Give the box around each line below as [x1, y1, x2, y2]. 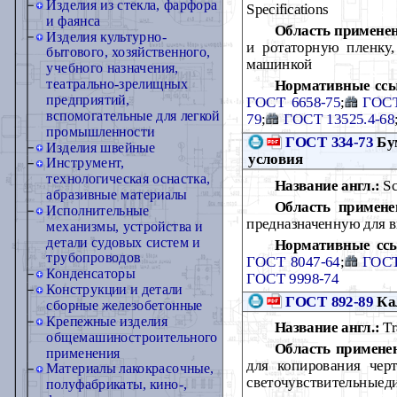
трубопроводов [46, 250, 141, 266]
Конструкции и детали [46, 282, 183, 298]
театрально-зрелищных [46, 76, 189, 92]
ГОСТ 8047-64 [246, 253, 340, 269]
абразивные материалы [46, 187, 187, 203]
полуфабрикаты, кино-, [46, 377, 187, 393]
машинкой [246, 55, 313, 72]
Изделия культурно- [46, 28, 167, 44]
